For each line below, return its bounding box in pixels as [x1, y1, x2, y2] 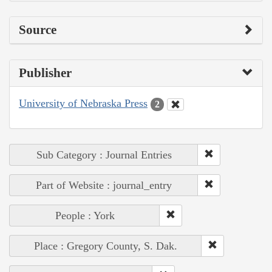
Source [19, 22, 56, 38]
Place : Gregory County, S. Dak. [34, 239, 177, 252]
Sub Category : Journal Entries [36, 148, 172, 161]
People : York [55, 209, 115, 222]
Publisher [19, 66, 72, 81]
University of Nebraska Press [19, 97, 148, 110]
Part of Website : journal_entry [36, 178, 172, 191]
